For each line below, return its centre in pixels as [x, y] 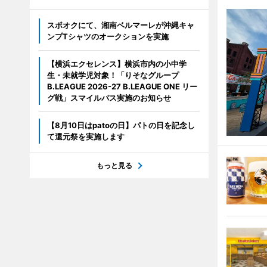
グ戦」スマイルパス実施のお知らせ [109, 98]
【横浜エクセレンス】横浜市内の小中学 [117, 64]
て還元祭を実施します [86, 136]
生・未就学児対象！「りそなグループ [113, 75]
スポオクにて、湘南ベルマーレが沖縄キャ [120, 25]
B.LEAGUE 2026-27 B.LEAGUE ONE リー [122, 86]
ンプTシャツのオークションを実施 [108, 36]
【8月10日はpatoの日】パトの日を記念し [121, 125]
